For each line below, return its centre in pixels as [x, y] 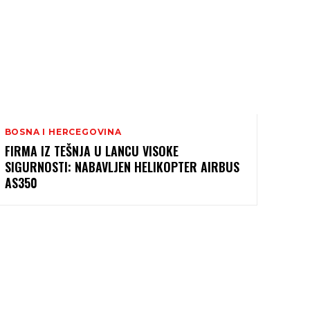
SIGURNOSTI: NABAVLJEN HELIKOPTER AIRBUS [122, 166]
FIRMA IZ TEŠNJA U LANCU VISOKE [91, 151]
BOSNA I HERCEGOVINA [63, 131]
